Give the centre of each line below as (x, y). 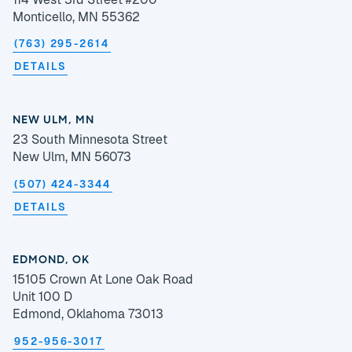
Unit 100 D (42, 297)
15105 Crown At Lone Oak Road (103, 280)
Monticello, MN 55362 (76, 16)
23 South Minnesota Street (90, 139)
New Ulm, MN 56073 (72, 157)
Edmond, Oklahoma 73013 (88, 314)
